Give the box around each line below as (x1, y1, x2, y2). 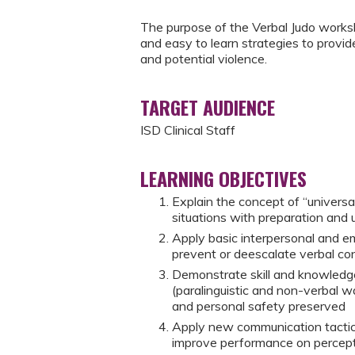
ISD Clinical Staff (140, 122, 235, 138)
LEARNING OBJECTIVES (140, 164, 307, 193)
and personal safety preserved (172, 298, 345, 314)
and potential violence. (140, 51, 267, 67)
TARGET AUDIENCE (140, 93, 275, 121)
